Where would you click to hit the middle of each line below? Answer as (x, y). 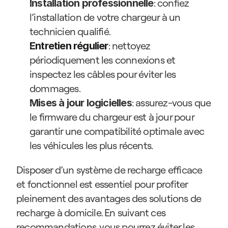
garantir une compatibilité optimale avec (117, 131)
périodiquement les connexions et (103, 60)
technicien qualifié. (70, 32)
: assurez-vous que (171, 103)
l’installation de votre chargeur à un (105, 17)
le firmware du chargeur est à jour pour (112, 117)
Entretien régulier (69, 46)
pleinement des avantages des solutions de (109, 198)
